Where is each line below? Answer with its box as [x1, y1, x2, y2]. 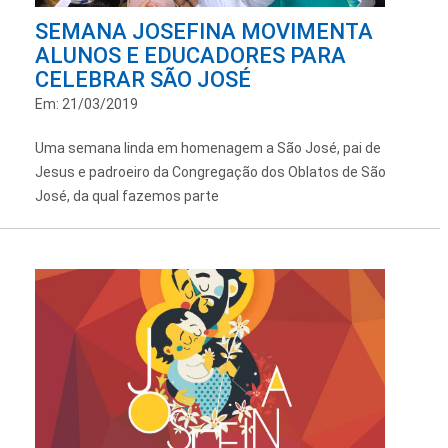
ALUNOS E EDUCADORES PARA [35, 42, 346, 68]
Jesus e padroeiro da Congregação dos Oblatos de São [35, 163, 386, 180]
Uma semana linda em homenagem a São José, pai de [35, 139, 381, 156]
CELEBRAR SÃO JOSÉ [35, 66, 251, 92]
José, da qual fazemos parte [35, 187, 219, 204]
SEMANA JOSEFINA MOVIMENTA [35, 18, 373, 44]
